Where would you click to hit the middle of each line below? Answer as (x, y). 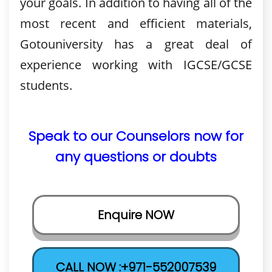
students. (46, 85)
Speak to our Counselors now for (136, 136)
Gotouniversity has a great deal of (136, 44)
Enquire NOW (136, 215)
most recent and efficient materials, (136, 23)
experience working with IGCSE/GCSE (136, 65)
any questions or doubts (136, 157)
